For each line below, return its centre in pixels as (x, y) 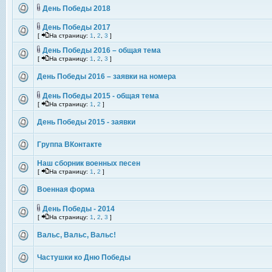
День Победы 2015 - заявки (86, 122)
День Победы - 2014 (79, 209)
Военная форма (66, 189)
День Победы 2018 (76, 8)
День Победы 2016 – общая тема (102, 50)
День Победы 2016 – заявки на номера (107, 76)
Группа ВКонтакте (70, 144)
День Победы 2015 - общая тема (101, 96)
